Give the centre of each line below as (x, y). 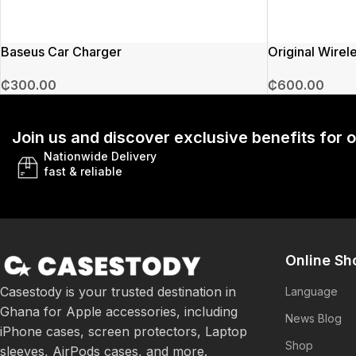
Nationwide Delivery (100, 156)
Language (312, 291)
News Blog (314, 318)
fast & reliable (83, 171)
